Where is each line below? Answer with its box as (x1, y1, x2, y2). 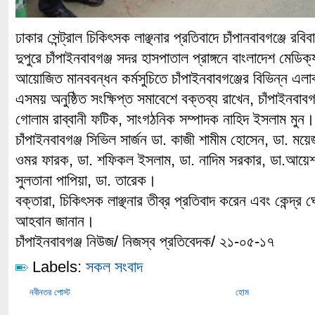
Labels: (32, 258, 82, 276)
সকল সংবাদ (86, 258, 143, 276)
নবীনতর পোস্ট (30, 287, 70, 297)
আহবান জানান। (15, 212, 95, 230)
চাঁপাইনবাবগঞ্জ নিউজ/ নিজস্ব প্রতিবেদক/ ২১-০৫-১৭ (15, 233, 274, 250)
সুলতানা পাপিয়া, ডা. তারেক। (15, 172, 157, 189)
